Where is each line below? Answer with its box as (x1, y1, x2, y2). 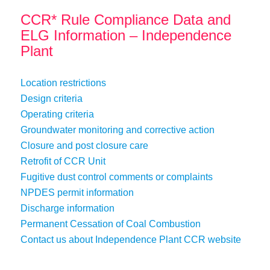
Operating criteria (20, 109, 94, 119)
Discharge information (20, 203, 115, 213)
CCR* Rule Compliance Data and (20, 11, 231, 28)
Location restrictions (20, 78, 106, 88)
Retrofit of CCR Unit (20, 156, 105, 166)
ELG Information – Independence (20, 27, 231, 43)
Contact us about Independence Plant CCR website (20, 234, 241, 245)
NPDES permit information (20, 187, 134, 198)
